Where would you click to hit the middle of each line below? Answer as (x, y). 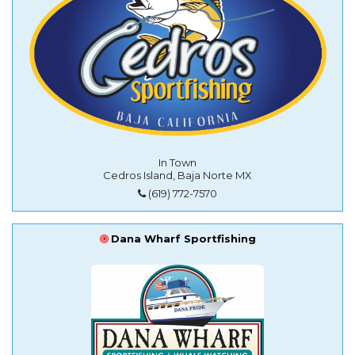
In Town (177, 163)
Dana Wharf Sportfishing (183, 238)
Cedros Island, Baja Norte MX (177, 176)
